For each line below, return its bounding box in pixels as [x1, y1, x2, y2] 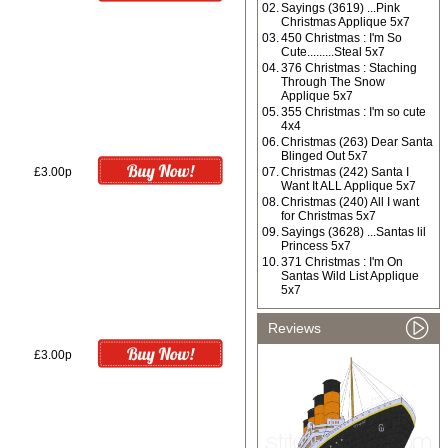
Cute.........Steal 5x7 [281, 45, 385, 59]
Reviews [268, 320, 321, 336]
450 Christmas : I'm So [281, 31, 402, 45]
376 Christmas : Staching [281, 61, 417, 75]
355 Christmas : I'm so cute [281, 105, 426, 119]
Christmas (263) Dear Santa [281, 135, 433, 149]
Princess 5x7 [281, 239, 351, 253]
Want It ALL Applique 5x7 [281, 179, 416, 193]
